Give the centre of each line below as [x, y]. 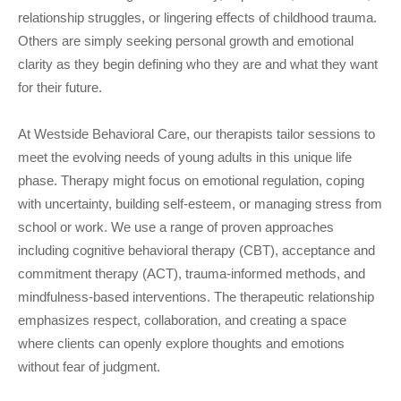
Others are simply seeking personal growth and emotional [186, 41]
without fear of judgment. [89, 367]
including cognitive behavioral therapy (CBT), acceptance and [196, 250]
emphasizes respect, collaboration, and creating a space [182, 320]
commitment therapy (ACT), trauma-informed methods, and [192, 273]
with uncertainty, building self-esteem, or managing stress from [200, 204]
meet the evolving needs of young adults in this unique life [185, 157]
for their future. [60, 87]
